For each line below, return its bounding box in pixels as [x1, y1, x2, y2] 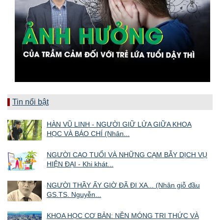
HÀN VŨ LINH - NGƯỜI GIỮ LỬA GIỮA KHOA [47, 120, 192, 128]
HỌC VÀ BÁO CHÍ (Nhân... [47, 129, 130, 137]
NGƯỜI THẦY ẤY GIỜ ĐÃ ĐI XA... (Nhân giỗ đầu [47, 181, 200, 189]
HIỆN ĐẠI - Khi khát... [47, 160, 113, 168]
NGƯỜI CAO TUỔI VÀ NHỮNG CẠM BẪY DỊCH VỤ [47, 150, 207, 159]
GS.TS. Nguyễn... [47, 190, 101, 198]
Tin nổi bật [12, 97, 49, 106]
